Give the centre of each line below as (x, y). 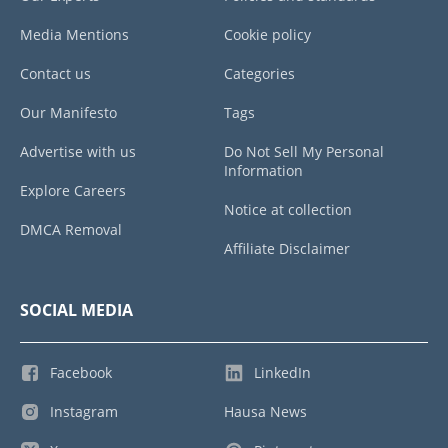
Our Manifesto (68, 113)
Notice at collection (288, 210)
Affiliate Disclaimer (287, 249)
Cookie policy (267, 35)
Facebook (81, 373)
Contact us (55, 74)
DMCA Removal (71, 230)
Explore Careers (73, 191)
